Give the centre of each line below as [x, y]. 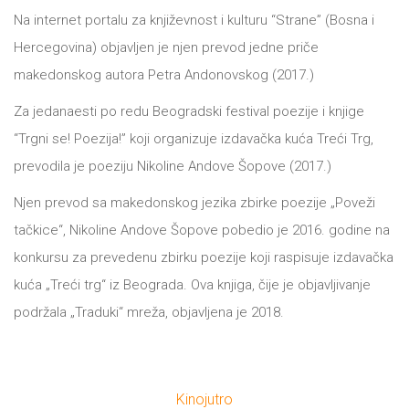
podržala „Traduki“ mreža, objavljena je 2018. [149, 312]
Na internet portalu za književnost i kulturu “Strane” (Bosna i [194, 20]
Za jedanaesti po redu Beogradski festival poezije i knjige [189, 111]
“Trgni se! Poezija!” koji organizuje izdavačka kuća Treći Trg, [194, 139]
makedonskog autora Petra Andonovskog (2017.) [164, 75]
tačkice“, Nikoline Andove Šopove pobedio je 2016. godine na [202, 230]
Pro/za [73, 102]
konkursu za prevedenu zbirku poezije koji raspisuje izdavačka [204, 257]
